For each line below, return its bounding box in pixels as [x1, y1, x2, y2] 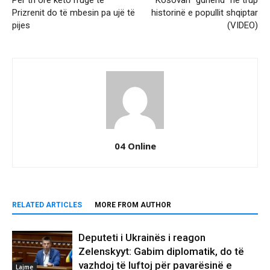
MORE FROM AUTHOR [95, 201, 171, 210]
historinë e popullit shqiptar [151, 7, 258, 19]
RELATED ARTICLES [12, 201, 82, 210]
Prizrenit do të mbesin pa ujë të [12, 7, 135, 19]
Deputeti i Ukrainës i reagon [78, 231, 206, 244]
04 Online [114, 140, 156, 152]
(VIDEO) [227, 20, 258, 31]
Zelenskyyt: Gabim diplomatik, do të [78, 245, 244, 258]
